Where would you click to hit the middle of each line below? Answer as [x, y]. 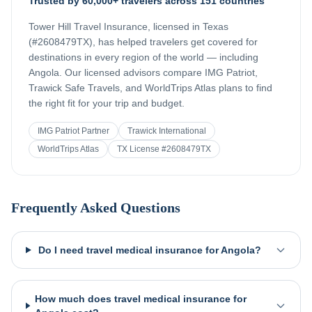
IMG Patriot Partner [73, 131]
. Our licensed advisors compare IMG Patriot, [158, 72]
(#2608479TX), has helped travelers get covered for [143, 42]
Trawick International [167, 131]
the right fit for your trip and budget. [107, 103]
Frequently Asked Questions [96, 208]
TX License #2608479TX [164, 149]
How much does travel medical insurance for [141, 299]
